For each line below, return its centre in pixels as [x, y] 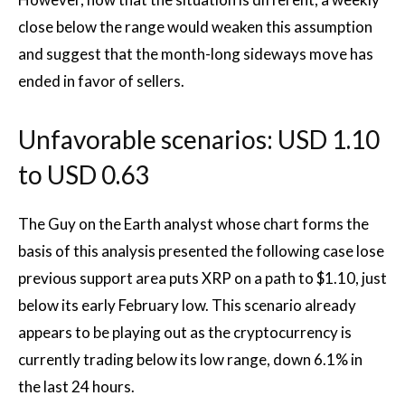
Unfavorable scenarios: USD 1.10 [199, 139]
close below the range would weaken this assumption [195, 27]
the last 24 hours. [76, 386]
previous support [77, 278]
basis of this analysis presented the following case [186, 251]
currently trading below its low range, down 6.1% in [190, 359]
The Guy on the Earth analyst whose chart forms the [193, 224]
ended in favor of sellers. [101, 81]
